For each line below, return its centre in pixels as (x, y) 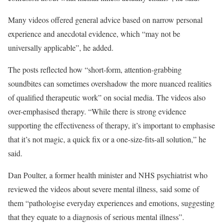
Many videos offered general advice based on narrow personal (105, 20)
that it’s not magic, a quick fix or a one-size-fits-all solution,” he (107, 139)
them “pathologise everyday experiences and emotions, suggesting (111, 203)
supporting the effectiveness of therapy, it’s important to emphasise (111, 125)
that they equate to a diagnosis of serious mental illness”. (96, 217)
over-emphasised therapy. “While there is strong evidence (97, 111)
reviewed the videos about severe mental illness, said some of (104, 189)
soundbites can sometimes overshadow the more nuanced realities (110, 83)
